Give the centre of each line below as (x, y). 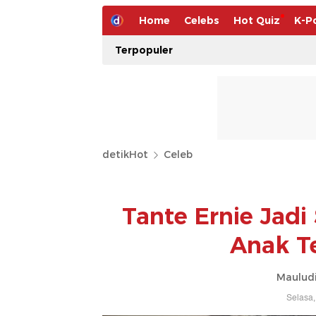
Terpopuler (144, 50)
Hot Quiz (257, 20)
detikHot (125, 154)
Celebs (202, 20)
